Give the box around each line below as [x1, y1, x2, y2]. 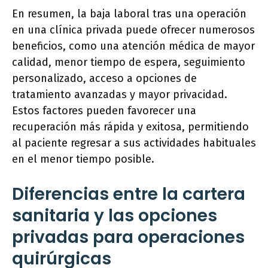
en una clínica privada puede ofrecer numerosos [12, 23, 255, 36]
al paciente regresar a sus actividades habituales [12, 136, 256, 150]
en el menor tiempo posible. [12, 153, 154, 166]
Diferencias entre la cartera [12, 182, 245, 206]
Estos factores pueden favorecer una [12, 104, 196, 117]
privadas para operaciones [12, 226, 245, 249]
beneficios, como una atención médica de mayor [12, 39, 255, 53]
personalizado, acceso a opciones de [12, 72, 197, 85]
